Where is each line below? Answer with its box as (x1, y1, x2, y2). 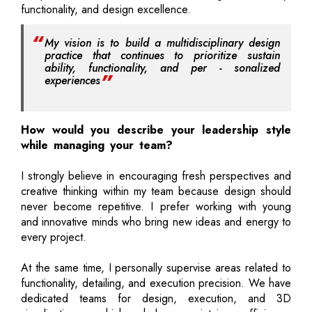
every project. (21, 228, 86, 245)
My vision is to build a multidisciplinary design (45, 34, 280, 51)
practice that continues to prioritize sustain (45, 47, 280, 63)
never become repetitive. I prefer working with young (21, 198, 291, 214)
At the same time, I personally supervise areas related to (21, 259, 291, 276)
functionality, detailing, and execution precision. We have (21, 274, 291, 291)
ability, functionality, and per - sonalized (45, 59, 280, 76)
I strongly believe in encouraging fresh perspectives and (21, 167, 291, 184)
